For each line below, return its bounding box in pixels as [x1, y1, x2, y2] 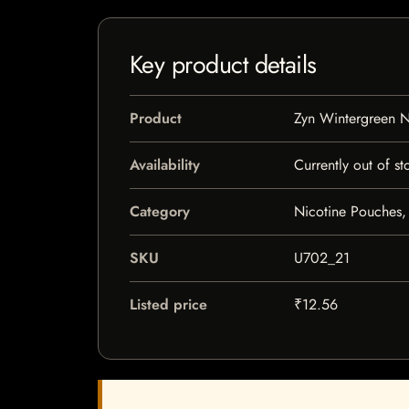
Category [130, 201, 190, 222]
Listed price [130, 294, 207, 315]
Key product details [130, 47, 317, 82]
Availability [130, 154, 200, 175]
